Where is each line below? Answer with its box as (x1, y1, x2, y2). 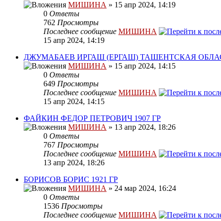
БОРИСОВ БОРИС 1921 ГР (24, 175, 118, 184)
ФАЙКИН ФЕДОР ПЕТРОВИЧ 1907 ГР (24, 114, 161, 123)
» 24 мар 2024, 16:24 (107, 184, 176, 193)
